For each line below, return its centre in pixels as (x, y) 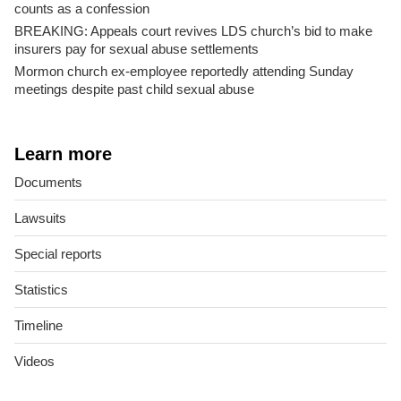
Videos (34, 362)
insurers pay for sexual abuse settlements (137, 49)
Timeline (38, 326)
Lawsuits (40, 218)
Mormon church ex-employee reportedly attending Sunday (184, 72)
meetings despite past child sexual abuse (134, 90)
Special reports (58, 254)
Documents (48, 183)
